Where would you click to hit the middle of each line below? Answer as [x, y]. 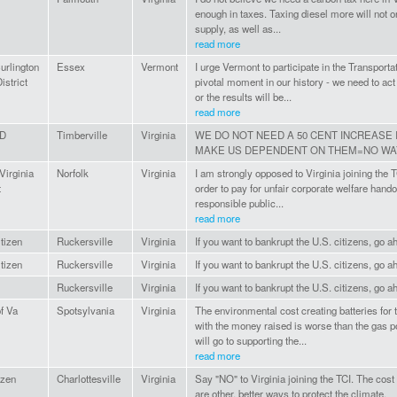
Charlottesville [89, 379]
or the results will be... [243, 97]
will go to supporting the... [251, 341]
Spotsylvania [86, 311]
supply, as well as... [238, 29]
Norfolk [73, 173]
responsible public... [239, 203]
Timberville [82, 135]
